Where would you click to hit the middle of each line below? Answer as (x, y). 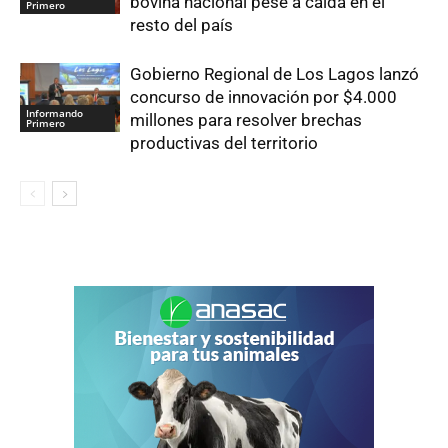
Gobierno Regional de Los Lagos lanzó (274, 74)
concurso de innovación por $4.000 (263, 97)
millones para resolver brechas (246, 120)
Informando (54, 112)
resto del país (181, 25)
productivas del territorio (224, 143)
